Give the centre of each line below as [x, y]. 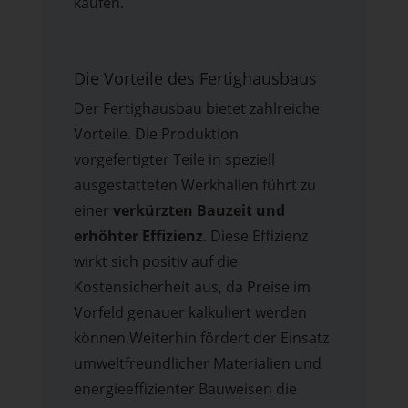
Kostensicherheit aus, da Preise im [192, 286]
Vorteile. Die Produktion [156, 133]
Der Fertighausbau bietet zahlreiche [196, 108]
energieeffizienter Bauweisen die [185, 388]
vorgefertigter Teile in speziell [174, 159]
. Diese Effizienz [255, 235]
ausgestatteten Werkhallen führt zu [194, 184]
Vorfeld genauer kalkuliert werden [190, 312]
